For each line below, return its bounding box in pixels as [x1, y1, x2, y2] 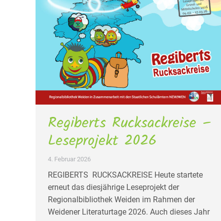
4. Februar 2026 [48, 155, 91, 163]
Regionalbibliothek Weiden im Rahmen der [48, 194, 195, 204]
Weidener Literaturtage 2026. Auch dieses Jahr [48, 207, 210, 217]
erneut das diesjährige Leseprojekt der [48, 182, 179, 192]
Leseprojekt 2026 [48, 129, 157, 153]
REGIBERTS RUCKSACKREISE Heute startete [48, 170, 203, 180]
